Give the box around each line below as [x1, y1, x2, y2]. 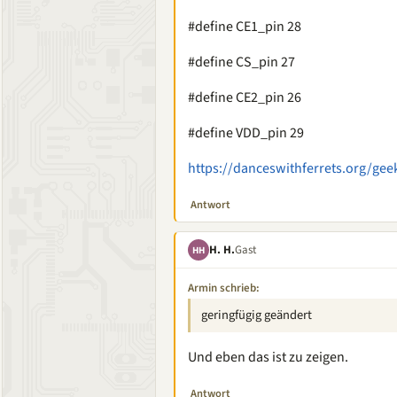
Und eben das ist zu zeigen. [188, 347, 348, 367]
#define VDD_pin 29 [188, 123, 304, 143]
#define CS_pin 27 [188, 52, 295, 72]
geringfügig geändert [201, 306, 312, 324]
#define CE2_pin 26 [188, 88, 301, 107]
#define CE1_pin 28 [188, 17, 301, 36]
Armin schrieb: [188, 280, 260, 296]
